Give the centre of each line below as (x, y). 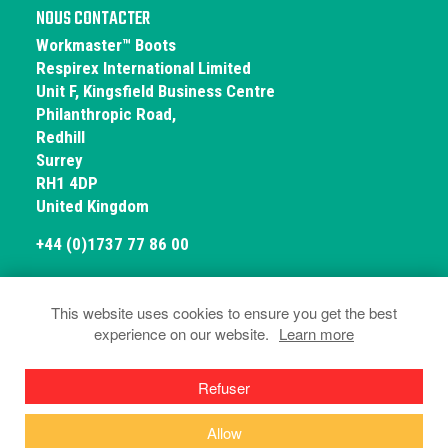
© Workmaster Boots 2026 (224, 338)
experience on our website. (181, 334)
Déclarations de (316, 384)
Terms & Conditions (166, 384)
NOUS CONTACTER (92, 20)
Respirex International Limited (143, 68)
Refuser (224, 388)
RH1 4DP (66, 183)
